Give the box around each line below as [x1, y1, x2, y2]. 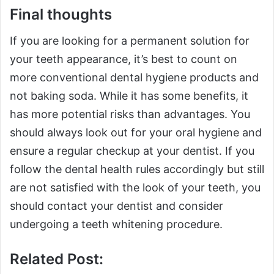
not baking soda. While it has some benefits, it [10, 89, 248, 103]
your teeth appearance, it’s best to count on [10, 53, 237, 66]
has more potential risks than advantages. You [10, 108, 250, 121]
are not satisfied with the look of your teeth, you [10, 181, 261, 194]
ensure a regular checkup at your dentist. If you [10, 144, 254, 158]
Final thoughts [10, 6, 112, 24]
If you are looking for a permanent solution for [10, 34, 250, 48]
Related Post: [10, 250, 103, 268]
